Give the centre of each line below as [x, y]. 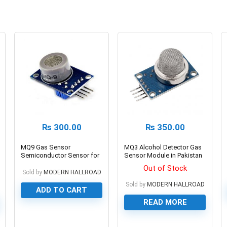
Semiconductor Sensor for [60, 155]
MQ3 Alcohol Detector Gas [163, 147]
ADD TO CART [62, 190]
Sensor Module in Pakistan [163, 155]
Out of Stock [165, 168]
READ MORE [165, 202]
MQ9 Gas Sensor [46, 147]
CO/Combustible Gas [52, 163]
